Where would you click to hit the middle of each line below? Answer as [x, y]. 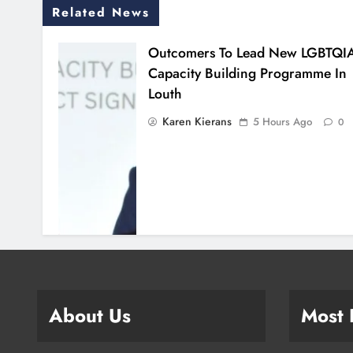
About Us [90, 316]
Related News [101, 13]
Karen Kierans [197, 122]
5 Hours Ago [282, 122]
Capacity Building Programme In [247, 74]
